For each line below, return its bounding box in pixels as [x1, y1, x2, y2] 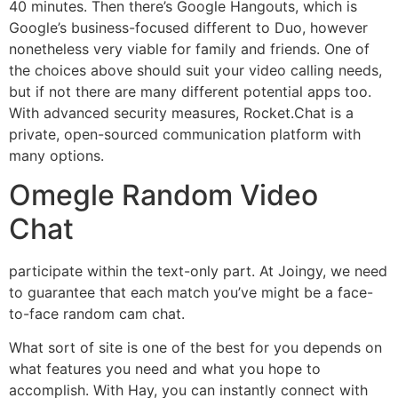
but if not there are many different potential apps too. [9, 82, 371, 100]
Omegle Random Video [9, 178, 318, 213]
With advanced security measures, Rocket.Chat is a [9, 103, 354, 122]
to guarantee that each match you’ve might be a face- [9, 283, 373, 302]
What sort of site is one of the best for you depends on [9, 338, 382, 357]
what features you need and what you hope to [9, 360, 321, 378]
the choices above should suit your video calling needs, [9, 60, 382, 79]
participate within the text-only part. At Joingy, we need [9, 262, 387, 281]
